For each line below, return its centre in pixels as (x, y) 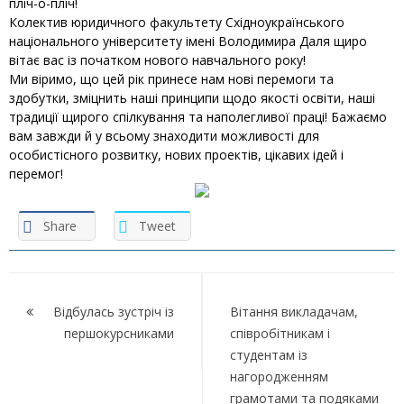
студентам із (269, 354)
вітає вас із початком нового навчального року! (157, 60)
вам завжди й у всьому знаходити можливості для (164, 135)
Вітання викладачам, (294, 311)
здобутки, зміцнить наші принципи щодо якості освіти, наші (192, 97)
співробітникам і (280, 333)
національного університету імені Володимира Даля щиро (188, 41)
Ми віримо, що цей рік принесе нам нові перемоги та (171, 78)
